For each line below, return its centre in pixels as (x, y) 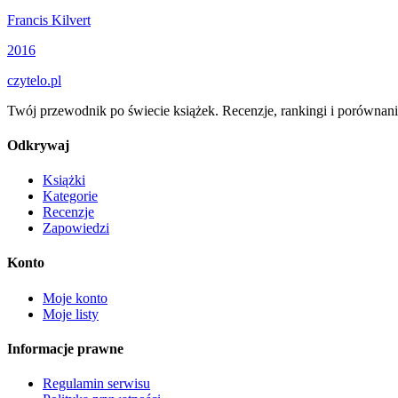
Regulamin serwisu (96, 384)
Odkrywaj (38, 145)
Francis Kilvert (49, 20)
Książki (64, 180)
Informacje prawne (65, 349)
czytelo (27, 80)
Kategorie (70, 196)
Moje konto (75, 298)
